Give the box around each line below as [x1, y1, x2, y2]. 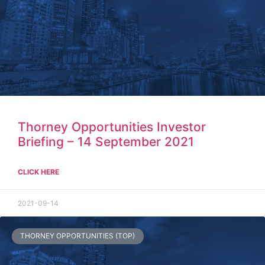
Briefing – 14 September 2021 [18, 134, 194, 150]
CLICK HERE [18, 167, 59, 177]
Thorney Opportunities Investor [18, 119, 206, 135]
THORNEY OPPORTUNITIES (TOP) [20, 231, 135, 241]
